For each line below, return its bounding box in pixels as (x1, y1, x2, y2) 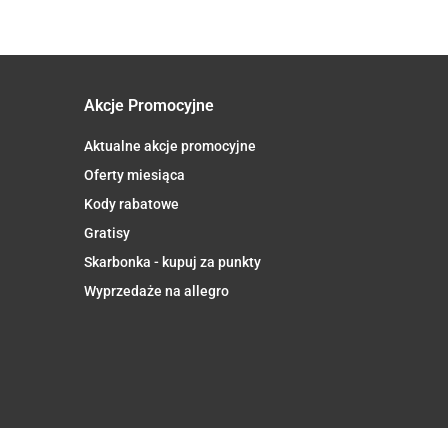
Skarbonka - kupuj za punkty (83, 253, 261, 270)
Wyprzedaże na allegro (83, 282, 229, 299)
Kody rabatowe (83, 195, 179, 212)
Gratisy (83, 224, 130, 241)
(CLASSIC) (157, 51, 231, 71)
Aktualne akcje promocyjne (83, 137, 256, 154)
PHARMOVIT (157, 29, 247, 49)
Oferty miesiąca (83, 166, 185, 183)
